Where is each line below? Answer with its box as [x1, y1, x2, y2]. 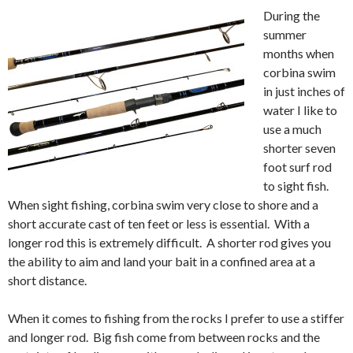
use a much [263, 121, 321, 136]
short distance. [8, 273, 87, 288]
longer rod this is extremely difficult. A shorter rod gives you [8, 235, 331, 250]
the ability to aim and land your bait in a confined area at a [8, 254, 315, 269]
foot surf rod [263, 159, 332, 174]
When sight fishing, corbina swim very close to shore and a [8, 197, 318, 212]
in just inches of [263, 84, 345, 98]
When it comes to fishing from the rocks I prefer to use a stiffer [8, 310, 344, 325]
